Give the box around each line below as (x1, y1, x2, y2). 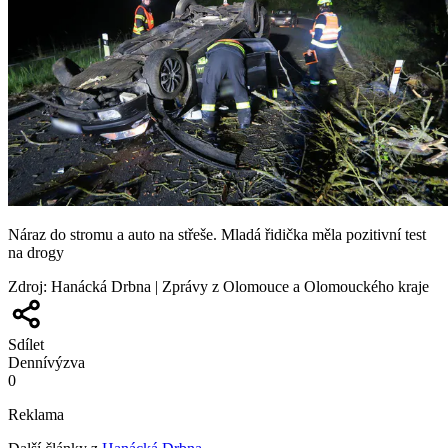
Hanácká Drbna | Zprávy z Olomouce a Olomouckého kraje (51, 277, 429, 295)
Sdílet (8, 335, 44, 353)
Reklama (8, 405, 64, 423)
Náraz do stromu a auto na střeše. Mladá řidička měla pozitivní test (8, 225, 426, 243)
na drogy (8, 243, 64, 261)
